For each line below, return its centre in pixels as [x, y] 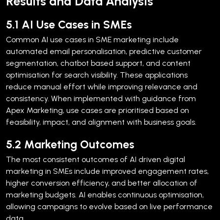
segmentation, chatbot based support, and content [98, 63]
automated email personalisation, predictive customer [104, 51]
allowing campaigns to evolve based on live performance [109, 206]
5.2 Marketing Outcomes [70, 144]
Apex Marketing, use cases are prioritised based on [97, 110]
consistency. [27, 98]
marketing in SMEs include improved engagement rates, [107, 171]
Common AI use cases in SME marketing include [92, 39]
